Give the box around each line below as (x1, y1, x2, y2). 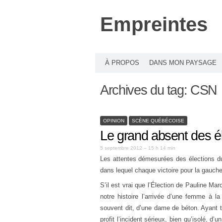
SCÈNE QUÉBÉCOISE (132, 117, 184, 123)
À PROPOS (105, 59, 139, 66)
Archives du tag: (100, 83, 191, 98)
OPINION (103, 117, 124, 123)
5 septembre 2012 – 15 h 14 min (100, 145, 175, 151)
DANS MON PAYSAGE (149, 59, 217, 66)
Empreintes (100, 13, 208, 35)
